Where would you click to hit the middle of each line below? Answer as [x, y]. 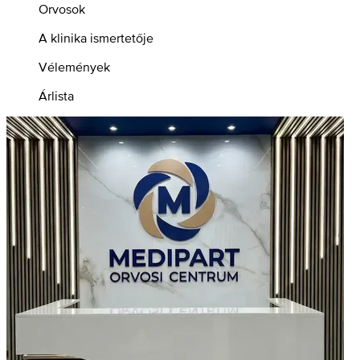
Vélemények [74, 66]
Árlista [56, 95]
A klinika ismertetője [96, 37]
